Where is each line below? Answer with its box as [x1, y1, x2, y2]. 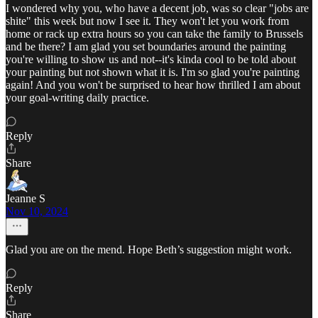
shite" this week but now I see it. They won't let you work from [6, 15, 289, 28]
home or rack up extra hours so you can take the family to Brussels [6, 28, 303, 40]
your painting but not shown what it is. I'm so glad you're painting [6, 66, 300, 79]
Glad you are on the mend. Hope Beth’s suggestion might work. [6, 243, 292, 256]
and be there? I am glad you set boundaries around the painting [6, 40, 286, 53]
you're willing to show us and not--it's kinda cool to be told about [6, 53, 296, 66]
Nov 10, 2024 [6, 205, 68, 218]
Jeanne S [6, 192, 45, 205]
